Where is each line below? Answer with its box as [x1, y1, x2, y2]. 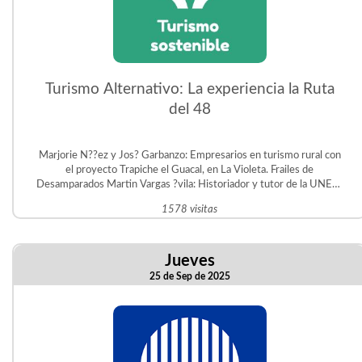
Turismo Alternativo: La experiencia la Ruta [44, 82, 335, 97]
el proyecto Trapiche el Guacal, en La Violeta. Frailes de [65, 164, 314, 175]
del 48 [168, 102, 211, 117]
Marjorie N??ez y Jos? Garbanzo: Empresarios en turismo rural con [38, 149, 341, 161]
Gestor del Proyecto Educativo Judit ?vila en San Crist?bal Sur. [48, 193, 331, 204]
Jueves [164, 253, 215, 269]
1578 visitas [162, 204, 218, 215]
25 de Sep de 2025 [149, 271, 230, 281]
